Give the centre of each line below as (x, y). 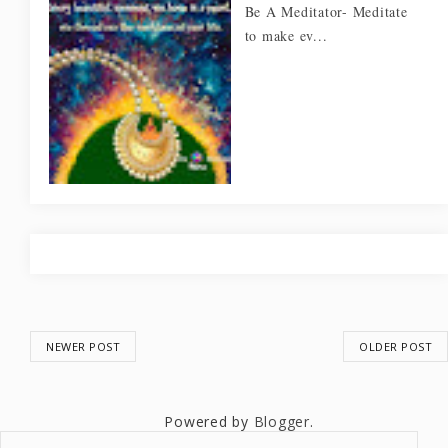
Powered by (209, 422)
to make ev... (286, 36)
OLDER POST (395, 347)
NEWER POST (83, 347)
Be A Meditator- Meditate (326, 12)
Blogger (281, 422)
